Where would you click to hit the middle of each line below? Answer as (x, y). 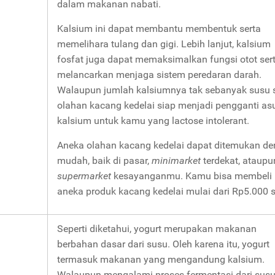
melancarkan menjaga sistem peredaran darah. (159, 74)
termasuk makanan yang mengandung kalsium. (161, 259)
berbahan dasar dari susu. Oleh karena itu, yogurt (163, 244)
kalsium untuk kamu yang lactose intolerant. (153, 120)
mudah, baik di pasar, (104, 160)
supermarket (85, 176)
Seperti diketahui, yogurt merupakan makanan (157, 228)
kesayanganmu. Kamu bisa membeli (193, 176)
